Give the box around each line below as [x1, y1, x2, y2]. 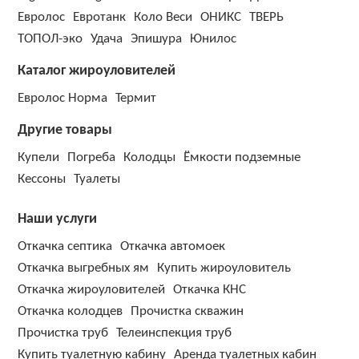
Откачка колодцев [18, 305, 123, 318]
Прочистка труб [18, 326, 109, 340]
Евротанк [73, 10, 127, 24]
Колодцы [123, 151, 176, 164]
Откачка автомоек [120, 240, 226, 253]
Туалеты [74, 172, 121, 186]
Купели [18, 151, 60, 164]
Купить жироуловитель [157, 261, 292, 275]
